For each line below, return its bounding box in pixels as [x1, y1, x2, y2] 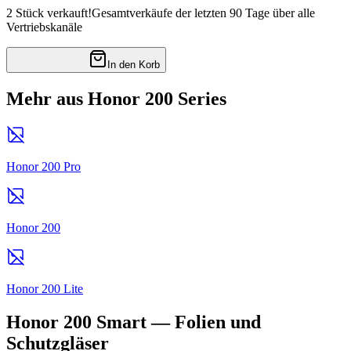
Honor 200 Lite [6, 282, 83, 296]
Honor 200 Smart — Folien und [6, 311, 261, 332]
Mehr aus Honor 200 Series [6, 89, 226, 110]
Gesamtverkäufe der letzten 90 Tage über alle [92, 6, 315, 20]
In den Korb [107, 59, 160, 71]
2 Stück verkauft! [6, 6, 92, 20]
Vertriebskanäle [6, 20, 82, 34]
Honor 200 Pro [6, 160, 81, 174]
